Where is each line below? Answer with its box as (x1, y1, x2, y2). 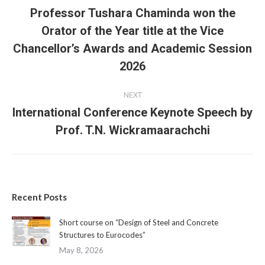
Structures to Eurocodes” (59, 230, 146, 240)
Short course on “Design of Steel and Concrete (59, 217, 218, 227)
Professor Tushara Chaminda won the (30, 5, 235, 20)
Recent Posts (12, 191, 67, 202)
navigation (12, 2, 108, 26)
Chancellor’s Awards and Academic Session (13, 41, 252, 56)
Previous (132, 34, 170, 46)
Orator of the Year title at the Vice (41, 23, 224, 38)
